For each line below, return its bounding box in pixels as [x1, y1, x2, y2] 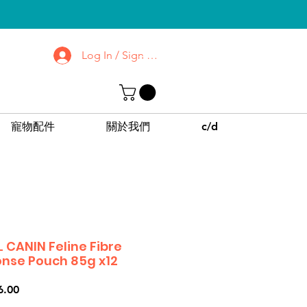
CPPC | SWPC [160, 70, 254, 90]
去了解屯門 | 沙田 [136, 50, 248, 70]
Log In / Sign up [82, 48, 160, 62]
